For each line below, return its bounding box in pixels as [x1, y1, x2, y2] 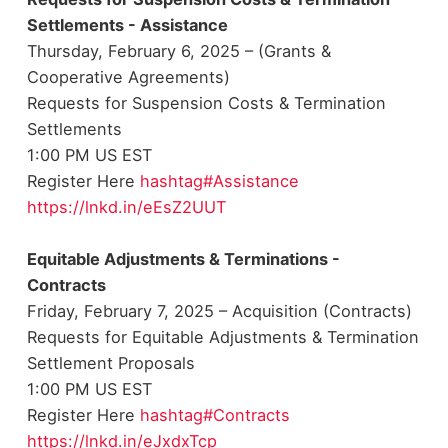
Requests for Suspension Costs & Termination [26, 92, 386, 113]
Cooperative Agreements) [26, 66, 230, 87]
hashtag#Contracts [139, 404, 290, 425]
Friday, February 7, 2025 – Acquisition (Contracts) [26, 300, 412, 321]
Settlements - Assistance [26, 14, 228, 35]
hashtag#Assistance [139, 170, 299, 191]
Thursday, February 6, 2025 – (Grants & [26, 40, 331, 61]
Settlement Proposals [26, 352, 195, 373]
